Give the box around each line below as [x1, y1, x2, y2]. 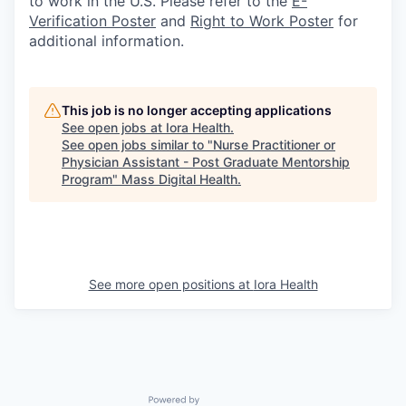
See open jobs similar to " [62, 136, 213, 152]
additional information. [29, 31, 184, 50]
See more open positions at [88, 275, 254, 292]
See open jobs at [62, 119, 166, 135]
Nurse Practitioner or [213, 136, 335, 152]
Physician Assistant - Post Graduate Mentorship [62, 153, 350, 169]
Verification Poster [29, 11, 156, 30]
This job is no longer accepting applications [62, 101, 332, 118]
